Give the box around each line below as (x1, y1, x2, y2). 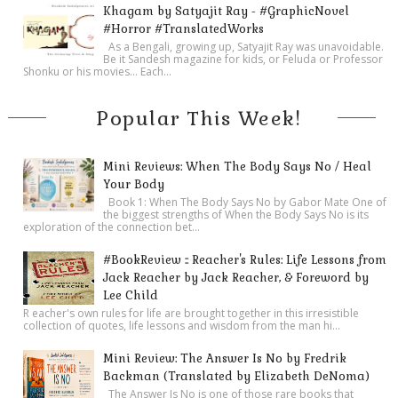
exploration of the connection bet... (23, 219, 201, 235)
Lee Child (103, 287, 159, 303)
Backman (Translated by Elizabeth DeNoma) (103, 368, 370, 384)
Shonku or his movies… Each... (23, 63, 172, 79)
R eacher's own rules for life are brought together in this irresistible (23, 305, 360, 321)
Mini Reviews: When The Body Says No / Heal (103, 158, 372, 174)
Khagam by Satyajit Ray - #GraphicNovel (103, 3, 350, 19)
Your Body (103, 176, 165, 192)
